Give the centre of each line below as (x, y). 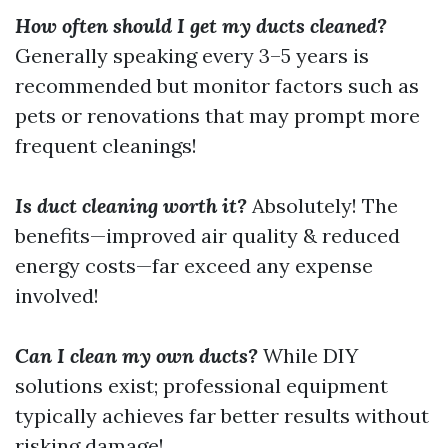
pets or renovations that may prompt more (217, 116)
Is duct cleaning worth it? (131, 206)
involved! (57, 296)
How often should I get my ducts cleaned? (201, 26)
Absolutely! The (322, 206)
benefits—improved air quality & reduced (207, 236)
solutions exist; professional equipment (201, 386)
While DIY (308, 356)
